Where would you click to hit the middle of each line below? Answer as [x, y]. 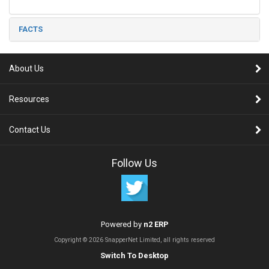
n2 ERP [156, 224]
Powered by [122, 224]
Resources [29, 99]
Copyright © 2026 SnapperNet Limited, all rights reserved [134, 240]
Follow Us [134, 163]
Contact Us [30, 130]
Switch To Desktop [134, 255]
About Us [26, 68]
